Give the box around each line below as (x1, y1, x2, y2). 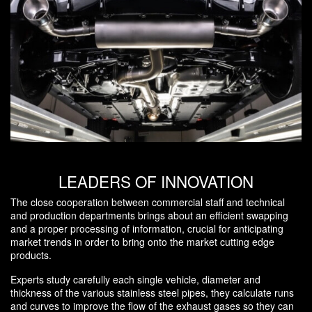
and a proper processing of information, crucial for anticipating (10, 221, 283, 236)
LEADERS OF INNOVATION (58, 170, 253, 193)
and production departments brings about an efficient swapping (10, 208, 288, 223)
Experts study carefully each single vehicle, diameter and (10, 272, 260, 287)
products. (10, 248, 52, 263)
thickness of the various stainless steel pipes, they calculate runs (10, 286, 294, 300)
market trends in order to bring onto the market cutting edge (10, 235, 274, 249)
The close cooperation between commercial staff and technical (10, 195, 285, 210)
